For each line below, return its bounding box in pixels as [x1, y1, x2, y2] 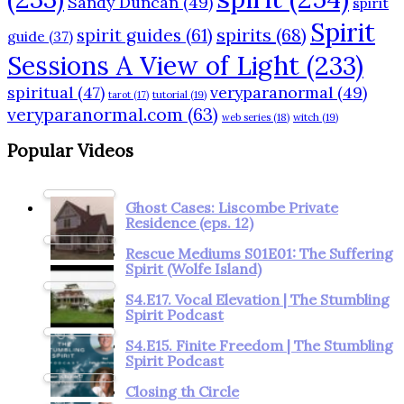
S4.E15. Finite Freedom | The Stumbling [125, 335, 393, 354]
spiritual [7, 82, 73, 104]
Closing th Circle [125, 381, 239, 400]
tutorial [152, 88, 188, 102]
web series [222, 111, 271, 124]
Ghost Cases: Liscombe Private [125, 197, 338, 216]
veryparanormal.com [7, 103, 183, 126]
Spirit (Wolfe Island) [125, 259, 262, 278]
